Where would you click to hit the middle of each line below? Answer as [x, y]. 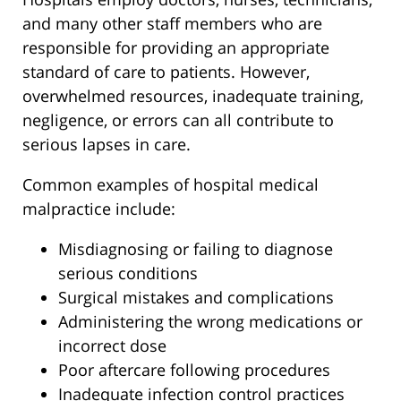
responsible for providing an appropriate [176, 48]
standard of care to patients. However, [166, 72]
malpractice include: [99, 209]
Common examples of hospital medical [171, 185]
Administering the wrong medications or [210, 322]
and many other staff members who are [172, 24]
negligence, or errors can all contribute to [178, 120]
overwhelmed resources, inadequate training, [193, 96]
